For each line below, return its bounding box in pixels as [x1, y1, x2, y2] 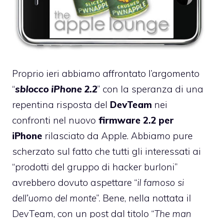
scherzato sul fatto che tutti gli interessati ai [12, 145, 201, 157]
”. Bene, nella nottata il [96, 192, 191, 204]
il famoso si [137, 176, 184, 188]
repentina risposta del [12, 98, 110, 110]
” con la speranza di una [97, 83, 203, 95]
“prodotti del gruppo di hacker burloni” [12, 161, 178, 173]
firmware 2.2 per [98, 114, 174, 126]
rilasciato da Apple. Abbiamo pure [42, 129, 193, 142]
